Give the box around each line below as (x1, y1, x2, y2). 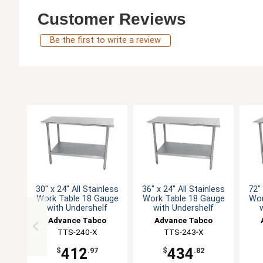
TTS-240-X (57, 227, 97, 237)
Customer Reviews (38, 9, 186, 28)
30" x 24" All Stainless (36, 184, 119, 195)
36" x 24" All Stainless (142, 184, 225, 195)
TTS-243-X (163, 227, 204, 237)
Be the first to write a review (50, 35, 161, 45)
